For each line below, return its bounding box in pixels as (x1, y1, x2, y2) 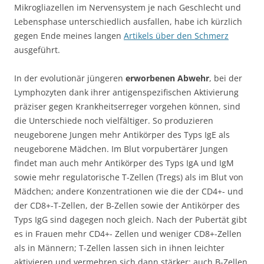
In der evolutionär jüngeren (14, 72, 126, 84)
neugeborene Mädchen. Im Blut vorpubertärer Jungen (14, 143, 228, 154)
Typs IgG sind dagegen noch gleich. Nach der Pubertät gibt (14, 213, 247, 225)
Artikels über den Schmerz (124, 29, 229, 41)
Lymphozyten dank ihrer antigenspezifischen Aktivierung (14, 86, 239, 98)
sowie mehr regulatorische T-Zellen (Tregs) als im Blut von (14, 171, 243, 183)
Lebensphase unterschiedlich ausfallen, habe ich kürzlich (14, 15, 242, 27)
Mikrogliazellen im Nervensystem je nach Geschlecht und (14, 1, 241, 13)
